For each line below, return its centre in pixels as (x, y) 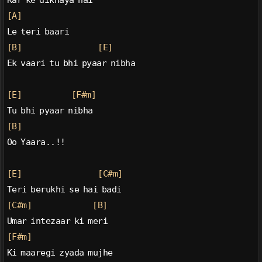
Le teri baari (38, 32)
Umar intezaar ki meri (57, 221)
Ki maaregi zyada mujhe (60, 253)
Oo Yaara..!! (36, 142)
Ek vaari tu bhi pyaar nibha (71, 63)
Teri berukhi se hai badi (64, 190)
